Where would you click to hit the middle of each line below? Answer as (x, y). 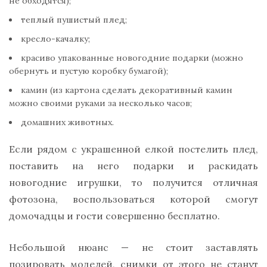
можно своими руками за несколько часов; (100, 103)
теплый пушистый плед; (74, 19)
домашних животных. (67, 122)
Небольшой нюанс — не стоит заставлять (133, 247)
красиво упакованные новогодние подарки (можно (132, 58)
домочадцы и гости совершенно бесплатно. (114, 215)
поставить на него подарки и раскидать (133, 165)
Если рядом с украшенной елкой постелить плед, (133, 149)
